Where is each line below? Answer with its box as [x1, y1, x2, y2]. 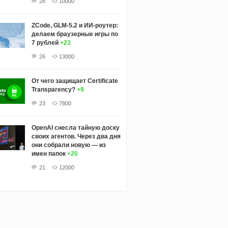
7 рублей [31, 39, 59, 46]
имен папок [31, 150, 66, 157]
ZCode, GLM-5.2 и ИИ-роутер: [31, 21, 118, 29]
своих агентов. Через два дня [31, 132, 121, 140]
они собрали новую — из [31, 141, 106, 149]
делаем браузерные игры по [31, 30, 118, 38]
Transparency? [31, 85, 75, 93]
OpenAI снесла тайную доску [31, 124, 120, 131]
